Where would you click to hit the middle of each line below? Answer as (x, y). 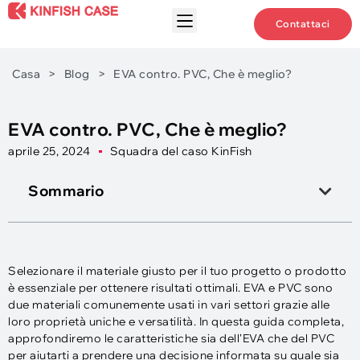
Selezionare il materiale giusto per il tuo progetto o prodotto (177, 271)
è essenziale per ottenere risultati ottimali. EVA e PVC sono (170, 288)
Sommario (66, 191)
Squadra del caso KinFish (181, 151)
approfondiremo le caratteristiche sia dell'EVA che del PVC (171, 338)
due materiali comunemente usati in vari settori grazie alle (169, 305)
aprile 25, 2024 (49, 151)
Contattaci (303, 24)
